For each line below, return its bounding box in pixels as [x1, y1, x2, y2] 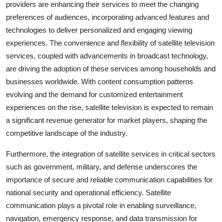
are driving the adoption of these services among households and [6, 64, 216, 73]
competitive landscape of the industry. [6, 128, 127, 137]
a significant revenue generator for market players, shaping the [6, 115, 207, 124]
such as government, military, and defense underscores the [6, 162, 197, 171]
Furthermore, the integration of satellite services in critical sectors [6, 149, 216, 158]
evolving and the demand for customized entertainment [6, 90, 183, 99]
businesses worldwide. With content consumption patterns [6, 77, 193, 86]
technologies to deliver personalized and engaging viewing [6, 25, 192, 34]
